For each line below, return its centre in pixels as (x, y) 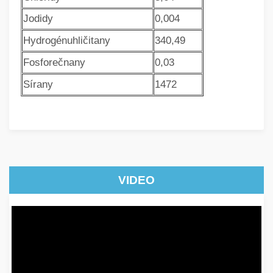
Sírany (38, 85)
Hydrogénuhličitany (67, 41)
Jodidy (38, 19)
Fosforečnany (54, 63)
